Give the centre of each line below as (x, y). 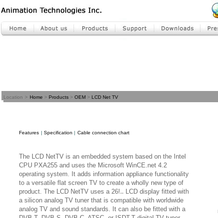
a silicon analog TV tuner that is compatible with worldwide (101, 200)
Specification (58, 133)
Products (59, 97)
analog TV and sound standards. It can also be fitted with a (102, 209)
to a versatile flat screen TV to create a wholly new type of (101, 183)
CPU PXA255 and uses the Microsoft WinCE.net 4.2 (93, 165)
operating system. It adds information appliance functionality (104, 174)
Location (13, 97)
